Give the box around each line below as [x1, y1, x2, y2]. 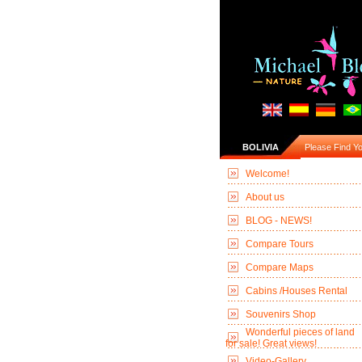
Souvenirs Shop [246, 309, 316, 320]
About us [246, 192, 284, 203]
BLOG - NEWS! [246, 215, 312, 226]
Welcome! [246, 168, 289, 179]
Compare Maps [246, 262, 314, 273]
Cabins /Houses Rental [246, 285, 347, 297]
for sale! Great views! [225, 338, 317, 349]
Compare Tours [246, 238, 314, 250]
